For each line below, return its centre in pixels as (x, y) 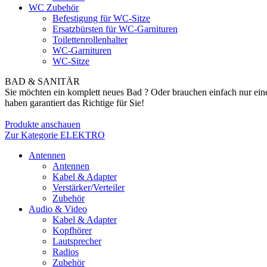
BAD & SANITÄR (42, 81)
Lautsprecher (77, 241)
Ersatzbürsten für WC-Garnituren (115, 29)
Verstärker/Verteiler (89, 187)
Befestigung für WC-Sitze (101, 18)
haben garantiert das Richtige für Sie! (74, 103)
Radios (66, 252)
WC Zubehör (54, 7)
